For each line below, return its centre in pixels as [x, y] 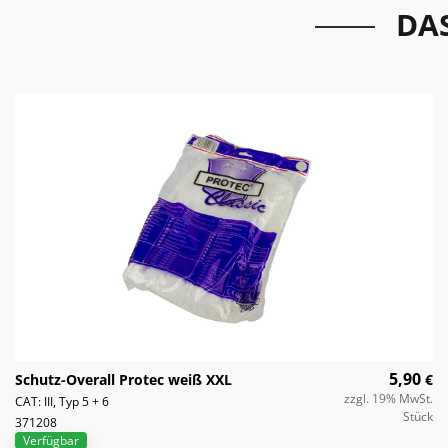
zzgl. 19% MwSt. [388, 398]
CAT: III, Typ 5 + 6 [62, 401]
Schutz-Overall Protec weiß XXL [123, 379]
